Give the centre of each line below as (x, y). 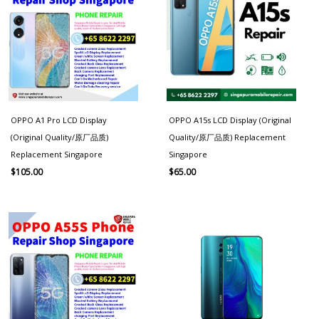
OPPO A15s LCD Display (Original (230, 120)
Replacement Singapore (57, 154)
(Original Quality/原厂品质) (59, 137)
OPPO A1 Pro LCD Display (59, 120)
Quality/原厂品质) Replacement (227, 137)
